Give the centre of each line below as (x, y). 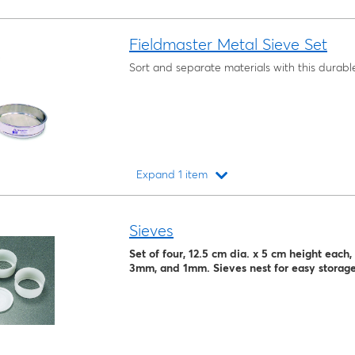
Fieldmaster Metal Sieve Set (228, 44)
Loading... (311, 202)
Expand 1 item (172, 175)
